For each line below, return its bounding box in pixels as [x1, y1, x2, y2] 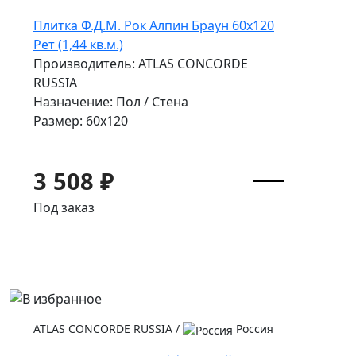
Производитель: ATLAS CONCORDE [33, 55, 248, 73]
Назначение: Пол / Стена [33, 93, 188, 111]
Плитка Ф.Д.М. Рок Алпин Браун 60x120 [33, 17, 274, 35]
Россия [233, 321, 273, 337]
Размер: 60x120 [33, 112, 128, 130]
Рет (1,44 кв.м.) [33, 36, 123, 54]
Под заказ [33, 199, 95, 217]
